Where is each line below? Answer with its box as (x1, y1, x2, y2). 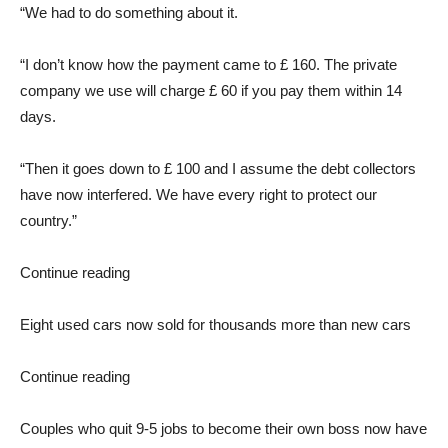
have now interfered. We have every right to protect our (20, 185, 377, 203)
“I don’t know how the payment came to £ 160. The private (20, 55, 397, 73)
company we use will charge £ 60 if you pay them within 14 (20, 81, 402, 99)
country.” (20, 211, 77, 229)
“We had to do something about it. (20, 3, 238, 21)
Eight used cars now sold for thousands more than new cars (20, 315, 411, 333)
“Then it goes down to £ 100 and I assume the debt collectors (20, 159, 416, 177)
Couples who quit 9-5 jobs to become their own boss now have (20, 419, 427, 437)
